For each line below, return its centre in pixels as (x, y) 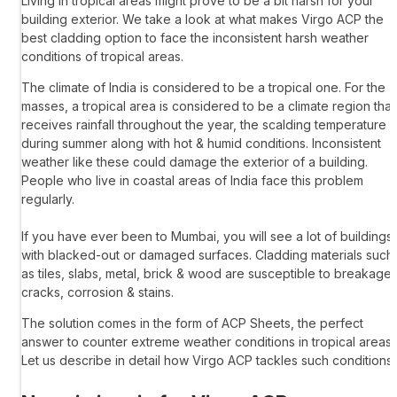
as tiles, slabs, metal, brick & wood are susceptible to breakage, (208, 274)
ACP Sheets (256, 323)
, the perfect (327, 323)
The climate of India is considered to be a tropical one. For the (203, 88)
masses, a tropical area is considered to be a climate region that (208, 106)
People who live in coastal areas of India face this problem (192, 181)
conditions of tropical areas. (102, 57)
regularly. (48, 199)
